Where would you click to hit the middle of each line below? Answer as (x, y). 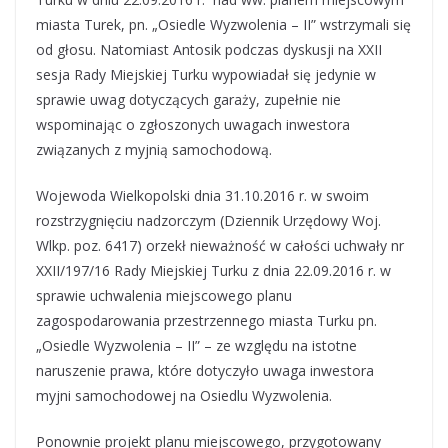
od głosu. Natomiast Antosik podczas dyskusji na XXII (209, 49)
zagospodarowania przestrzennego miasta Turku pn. (206, 320)
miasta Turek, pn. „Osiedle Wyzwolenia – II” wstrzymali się (223, 24)
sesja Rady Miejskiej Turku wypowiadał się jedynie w (206, 74)
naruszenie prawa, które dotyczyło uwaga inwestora (205, 370)
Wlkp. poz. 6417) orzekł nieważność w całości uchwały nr (220, 245)
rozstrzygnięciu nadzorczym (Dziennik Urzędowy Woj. (208, 220)
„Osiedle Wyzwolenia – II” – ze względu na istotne (196, 345)
